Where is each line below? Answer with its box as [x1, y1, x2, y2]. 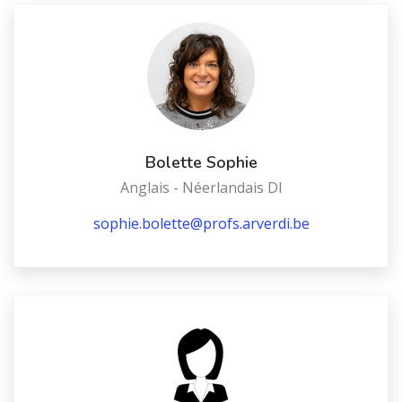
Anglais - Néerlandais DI [119, 178, 283, 197]
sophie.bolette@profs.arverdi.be [92, 214, 310, 233]
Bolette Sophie [144, 152, 258, 173]
